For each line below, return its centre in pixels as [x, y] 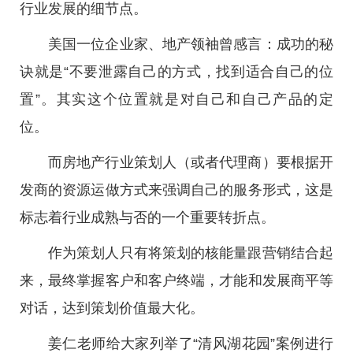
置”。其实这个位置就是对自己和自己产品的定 [176, 99]
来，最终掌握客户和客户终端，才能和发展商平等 [176, 281]
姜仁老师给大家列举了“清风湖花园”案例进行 [191, 344]
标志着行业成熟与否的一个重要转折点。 [147, 217]
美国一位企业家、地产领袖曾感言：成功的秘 [191, 44]
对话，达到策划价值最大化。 [112, 308]
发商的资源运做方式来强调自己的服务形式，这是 [176, 190]
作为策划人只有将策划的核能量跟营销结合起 [191, 253]
